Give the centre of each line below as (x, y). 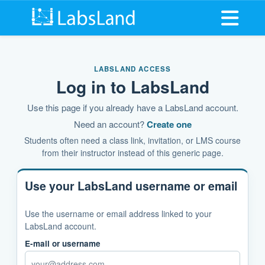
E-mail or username (63, 243)
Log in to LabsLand (132, 86)
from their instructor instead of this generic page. (132, 153)
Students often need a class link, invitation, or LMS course (132, 140)
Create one (169, 124)
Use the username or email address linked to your (118, 214)
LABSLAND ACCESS (132, 69)
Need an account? (110, 124)
